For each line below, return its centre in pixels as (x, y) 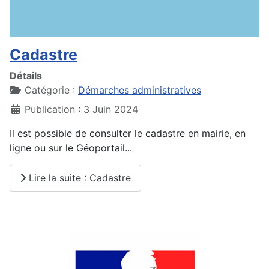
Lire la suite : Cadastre (78, 178)
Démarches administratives (140, 90)
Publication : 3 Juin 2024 (81, 109)
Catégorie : (50, 90)
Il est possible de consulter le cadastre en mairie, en (128, 133)
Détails (26, 75)
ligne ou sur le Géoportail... (71, 147)
